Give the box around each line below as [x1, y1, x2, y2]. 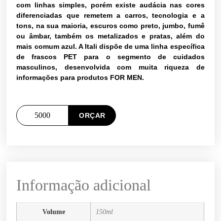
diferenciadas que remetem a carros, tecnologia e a [16, 11, 205, 20]
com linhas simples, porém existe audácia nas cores [16, 1, 205, 9]
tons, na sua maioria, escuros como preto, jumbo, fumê [16, 22, 205, 30]
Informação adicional [16, 176, 151, 194]
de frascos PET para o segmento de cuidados [16, 53, 205, 61]
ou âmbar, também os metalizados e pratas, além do [16, 32, 205, 40]
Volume [42, 208, 65, 216]
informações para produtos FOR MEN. [16, 74, 145, 82]
